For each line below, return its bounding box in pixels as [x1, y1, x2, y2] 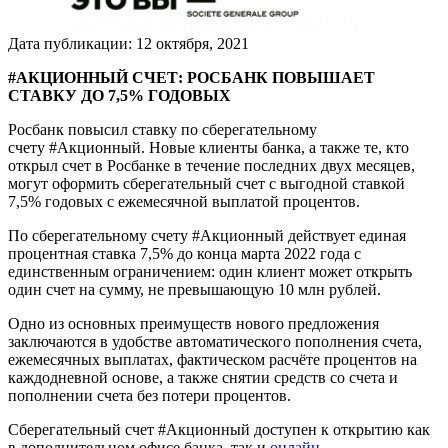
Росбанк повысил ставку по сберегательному [8, 120, 317, 138]
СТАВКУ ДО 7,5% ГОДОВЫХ [8, 86, 231, 104]
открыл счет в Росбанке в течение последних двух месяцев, [8, 156, 415, 174]
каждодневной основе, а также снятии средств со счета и [8, 368, 398, 386]
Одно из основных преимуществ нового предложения [8, 314, 379, 332]
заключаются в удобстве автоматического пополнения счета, [8, 332, 422, 350]
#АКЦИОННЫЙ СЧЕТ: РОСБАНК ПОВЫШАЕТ [8, 68, 375, 86]
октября [156, 34, 209, 52]
